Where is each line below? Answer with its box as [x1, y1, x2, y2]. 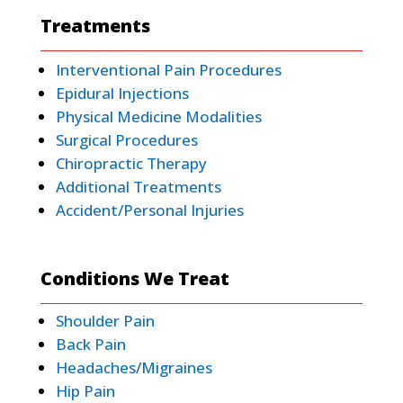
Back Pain [55, 333, 126, 354]
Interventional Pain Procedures [55, 58, 282, 80]
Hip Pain [55, 380, 115, 401]
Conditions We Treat [40, 265, 229, 291]
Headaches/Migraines [55, 356, 212, 378]
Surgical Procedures [55, 129, 198, 150]
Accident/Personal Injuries [55, 199, 244, 220]
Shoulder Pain [55, 309, 155, 331]
